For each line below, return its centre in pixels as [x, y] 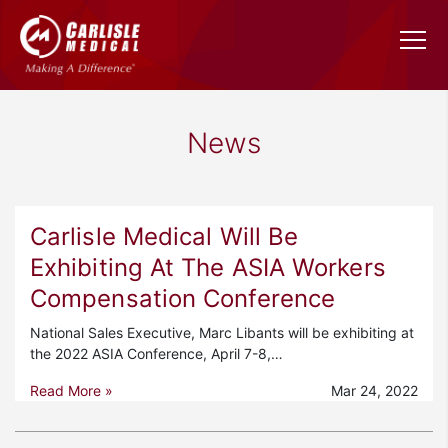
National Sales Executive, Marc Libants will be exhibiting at [222, 333]
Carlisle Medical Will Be [164, 237]
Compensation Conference [183, 299]
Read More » [71, 391]
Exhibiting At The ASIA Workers [208, 268]
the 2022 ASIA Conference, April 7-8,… [156, 354]
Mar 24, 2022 [374, 391]
